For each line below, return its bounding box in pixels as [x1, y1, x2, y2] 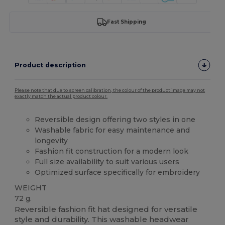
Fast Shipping [106, 19, 146, 26]
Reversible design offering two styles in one [35, 115, 196, 124]
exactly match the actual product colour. [15, 93, 108, 99]
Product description [15, 61, 86, 69]
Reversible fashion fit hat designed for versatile [15, 204, 198, 214]
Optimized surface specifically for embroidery [35, 167, 200, 177]
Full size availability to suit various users [35, 157, 180, 166]
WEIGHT [15, 183, 47, 192]
